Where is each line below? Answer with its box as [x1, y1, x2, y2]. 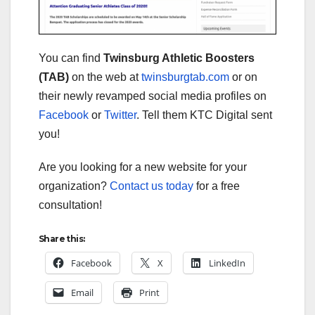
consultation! [39, 199, 102, 212]
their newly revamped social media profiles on [39, 90, 266, 103]
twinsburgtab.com [141, 71, 229, 84]
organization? [39, 180, 110, 193]
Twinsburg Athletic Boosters [103, 52, 255, 65]
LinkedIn [209, 257, 245, 270]
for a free [193, 180, 240, 193]
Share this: [39, 233, 85, 245]
